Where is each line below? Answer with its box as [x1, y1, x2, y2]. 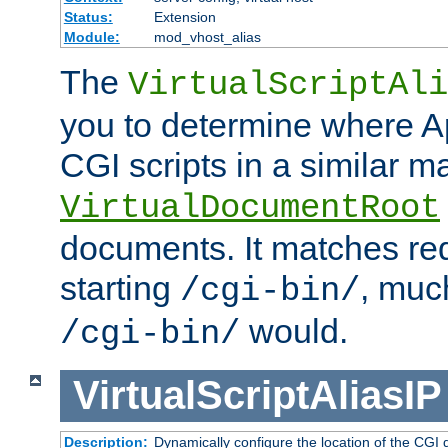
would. [240, 312, 348, 351]
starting [60, 269, 180, 308]
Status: [63, 9, 113, 26]
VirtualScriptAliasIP [72, 373, 441, 418]
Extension [153, 9, 216, 26]
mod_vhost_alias [153, 29, 261, 46]
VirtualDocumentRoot [60, 189, 440, 228]
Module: [63, 29, 120, 46]
